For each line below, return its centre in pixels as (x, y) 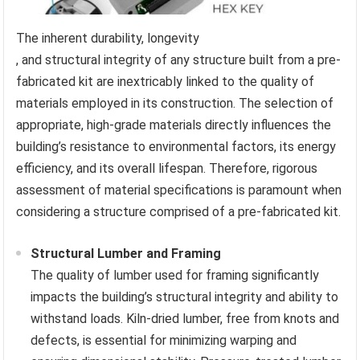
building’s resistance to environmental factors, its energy (176, 147)
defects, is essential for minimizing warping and (164, 341)
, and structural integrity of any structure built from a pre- (179, 60)
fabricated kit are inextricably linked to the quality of (166, 82)
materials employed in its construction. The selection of (175, 104)
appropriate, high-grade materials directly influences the (174, 125)
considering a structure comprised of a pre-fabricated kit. (179, 212)
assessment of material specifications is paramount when (179, 190)
